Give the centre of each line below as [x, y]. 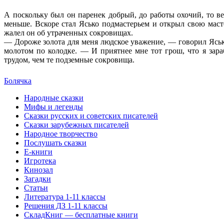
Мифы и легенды [53, 106]
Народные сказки [54, 97]
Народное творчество [61, 133]
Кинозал [38, 169]
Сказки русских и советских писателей [91, 115]
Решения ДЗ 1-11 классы [66, 205]
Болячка [18, 80]
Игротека [40, 160]
